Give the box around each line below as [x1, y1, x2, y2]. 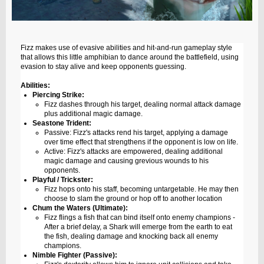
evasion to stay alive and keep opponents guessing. [21, 62, 186, 71]
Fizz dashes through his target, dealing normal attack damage [44, 100, 241, 109]
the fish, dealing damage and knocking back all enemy [44, 232, 218, 241]
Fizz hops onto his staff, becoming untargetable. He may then [44, 185, 239, 194]
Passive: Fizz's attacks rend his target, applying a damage [44, 128, 228, 137]
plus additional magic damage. [44, 110, 143, 118]
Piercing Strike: [32, 91, 84, 100]
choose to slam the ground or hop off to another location [44, 194, 222, 203]
